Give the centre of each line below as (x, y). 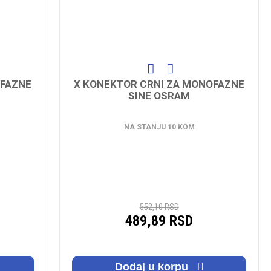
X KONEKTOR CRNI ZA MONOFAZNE (159, 84)
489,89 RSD (159, 220)
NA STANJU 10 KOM (159, 127)
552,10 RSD (159, 207)
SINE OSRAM (159, 95)
